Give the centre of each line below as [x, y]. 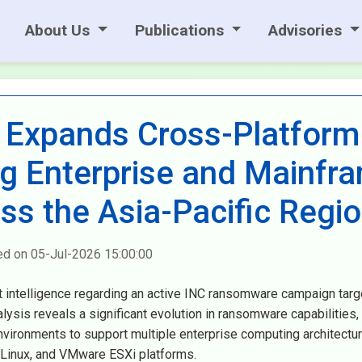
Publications [181, 30]
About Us [60, 30]
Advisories [307, 30]
